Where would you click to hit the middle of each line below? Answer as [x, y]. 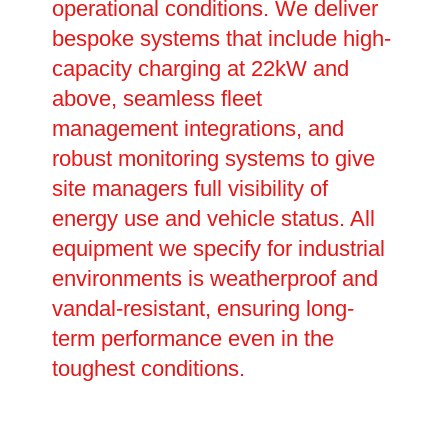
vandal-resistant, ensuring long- [202, 309]
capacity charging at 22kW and [200, 69]
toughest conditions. [148, 369]
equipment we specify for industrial [218, 249]
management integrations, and [197, 129]
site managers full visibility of [189, 189]
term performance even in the [192, 339]
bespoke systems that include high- [221, 39]
